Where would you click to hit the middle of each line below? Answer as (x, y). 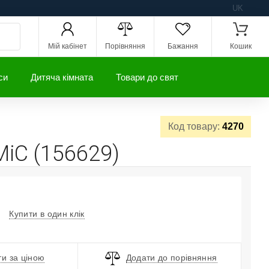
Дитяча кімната (62, 77)
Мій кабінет (68, 46)
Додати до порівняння (171, 258)
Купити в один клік (47, 214)
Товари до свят (147, 77)
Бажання (183, 46)
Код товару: (195, 127)
